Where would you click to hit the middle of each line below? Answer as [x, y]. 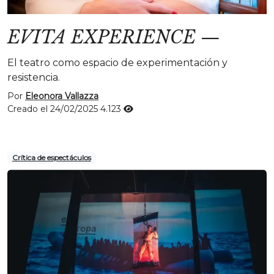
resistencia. [34, 77]
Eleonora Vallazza [62, 96]
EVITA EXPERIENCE [102, 37]
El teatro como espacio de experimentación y [117, 63]
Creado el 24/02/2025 [54, 109]
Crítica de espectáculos [51, 157]
